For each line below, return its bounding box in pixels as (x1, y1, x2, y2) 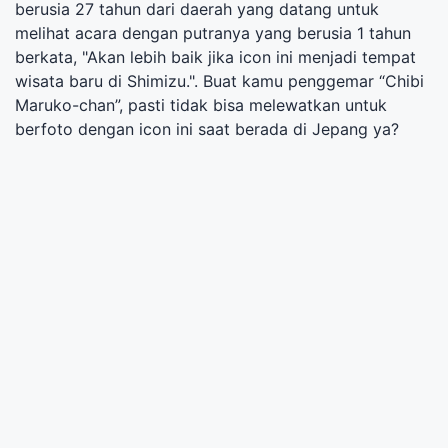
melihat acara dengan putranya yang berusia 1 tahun (15, 22, 411, 43)
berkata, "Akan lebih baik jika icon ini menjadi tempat (15, 46, 416, 67)
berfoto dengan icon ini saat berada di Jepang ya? (15, 118, 399, 139)
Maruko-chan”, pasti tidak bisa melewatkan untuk (15, 94, 387, 115)
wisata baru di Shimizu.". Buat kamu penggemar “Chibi (15, 70, 424, 91)
